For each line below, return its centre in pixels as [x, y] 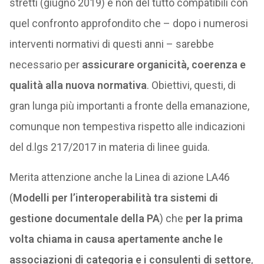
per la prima [214, 218]
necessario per [45, 65]
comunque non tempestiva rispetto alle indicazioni [127, 126]
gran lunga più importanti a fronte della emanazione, [129, 106]
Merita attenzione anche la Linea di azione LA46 [119, 177]
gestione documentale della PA [84, 218]
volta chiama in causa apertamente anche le [116, 239]
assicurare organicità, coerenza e [164, 65]
